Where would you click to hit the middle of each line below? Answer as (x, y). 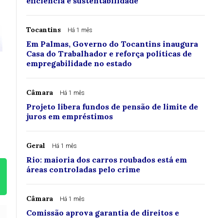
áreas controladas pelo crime (83, 170)
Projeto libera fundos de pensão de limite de (112, 107)
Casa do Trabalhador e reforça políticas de (109, 54)
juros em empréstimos (70, 117)
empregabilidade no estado (79, 64)
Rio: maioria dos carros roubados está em (107, 160)
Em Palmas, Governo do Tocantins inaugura (112, 44)
